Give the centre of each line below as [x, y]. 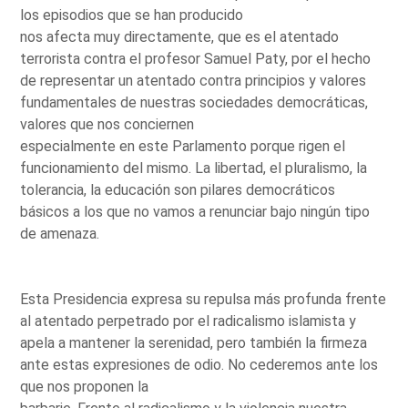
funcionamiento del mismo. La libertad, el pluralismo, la [194, 168]
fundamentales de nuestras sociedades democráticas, [194, 102]
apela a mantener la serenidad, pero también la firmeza [194, 342]
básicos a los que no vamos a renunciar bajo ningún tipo [195, 211]
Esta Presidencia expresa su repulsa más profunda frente [204, 299]
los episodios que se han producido [132, 15]
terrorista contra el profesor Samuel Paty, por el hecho [196, 58]
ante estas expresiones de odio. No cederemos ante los [199, 364]
